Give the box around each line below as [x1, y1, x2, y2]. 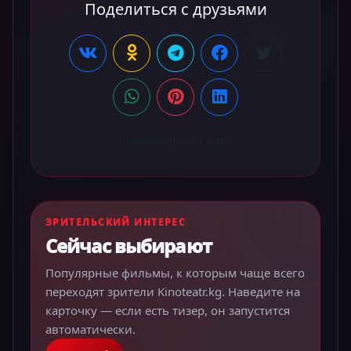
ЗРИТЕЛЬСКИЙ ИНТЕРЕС [45, 215, 186, 229]
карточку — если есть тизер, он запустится [45, 302, 290, 318]
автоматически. [45, 320, 136, 337]
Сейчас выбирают [45, 232, 212, 259]
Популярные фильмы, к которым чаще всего [45, 264, 305, 280]
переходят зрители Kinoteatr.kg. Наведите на [45, 283, 300, 299]
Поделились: [125, 132, 197, 147]
